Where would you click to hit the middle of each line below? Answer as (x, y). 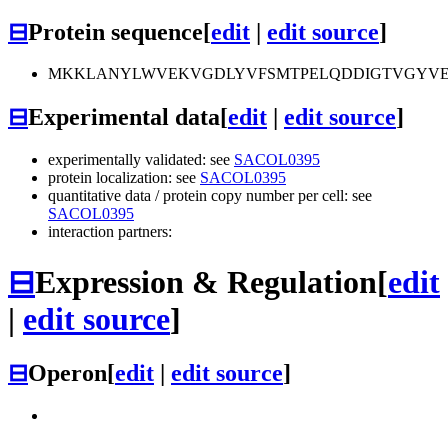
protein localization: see (124, 178)
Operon (67, 373)
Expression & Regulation (206, 281)
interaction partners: (110, 232)
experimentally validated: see (141, 160)
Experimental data (124, 117)
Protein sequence (115, 31)
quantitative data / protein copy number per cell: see (210, 196)
